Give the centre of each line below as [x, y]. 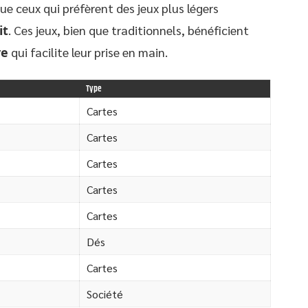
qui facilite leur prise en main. [88, 52]
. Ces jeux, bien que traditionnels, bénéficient [129, 30]
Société [105, 294]
